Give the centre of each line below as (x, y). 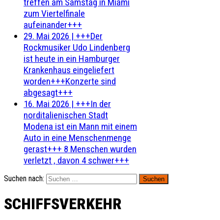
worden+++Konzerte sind (70, 81)
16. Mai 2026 (46, 104)
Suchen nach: (24, 179)
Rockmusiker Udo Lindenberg (77, 47)
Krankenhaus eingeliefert (69, 70)
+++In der (93, 104)
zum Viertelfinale (54, 14)
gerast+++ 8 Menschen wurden (80, 149)
